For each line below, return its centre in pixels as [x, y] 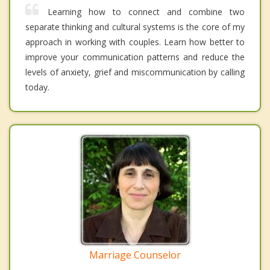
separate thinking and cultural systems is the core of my [135, 27]
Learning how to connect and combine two [146, 11]
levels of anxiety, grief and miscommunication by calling [135, 72]
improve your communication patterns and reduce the [135, 57]
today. [37, 87]
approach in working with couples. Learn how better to [135, 42]
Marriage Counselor [135, 255]
